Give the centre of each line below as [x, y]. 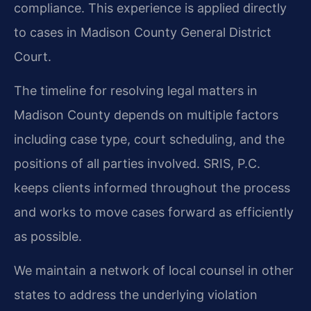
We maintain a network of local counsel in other [154, 271]
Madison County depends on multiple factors [146, 115]
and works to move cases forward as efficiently [154, 212]
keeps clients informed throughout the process [152, 187]
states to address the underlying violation [136, 295]
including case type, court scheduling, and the [149, 139]
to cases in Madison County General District [143, 32]
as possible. [48, 236]
